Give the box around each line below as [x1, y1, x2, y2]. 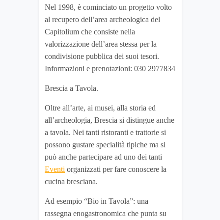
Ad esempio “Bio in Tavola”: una [45, 197, 148, 206]
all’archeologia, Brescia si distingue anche [45, 116, 174, 125]
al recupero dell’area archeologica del [45, 15, 160, 24]
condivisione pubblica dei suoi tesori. [45, 52, 159, 61]
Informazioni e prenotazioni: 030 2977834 [45, 64, 175, 73]
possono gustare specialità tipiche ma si [45, 140, 165, 149]
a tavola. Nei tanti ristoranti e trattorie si [45, 128, 166, 137]
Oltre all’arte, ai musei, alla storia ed [45, 104, 156, 112]
